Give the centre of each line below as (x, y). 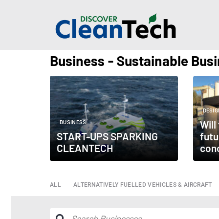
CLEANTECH (85, 148)
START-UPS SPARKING (107, 136)
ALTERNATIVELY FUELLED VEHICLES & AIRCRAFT (143, 185)
